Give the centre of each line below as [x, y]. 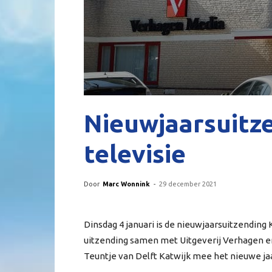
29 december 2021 [188, 184]
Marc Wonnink [126, 184]
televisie [135, 154]
